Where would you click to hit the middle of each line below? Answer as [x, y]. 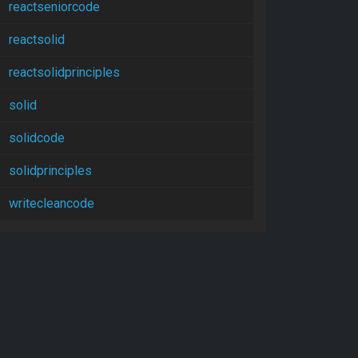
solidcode [37, 138]
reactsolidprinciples [64, 72]
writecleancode [52, 203]
